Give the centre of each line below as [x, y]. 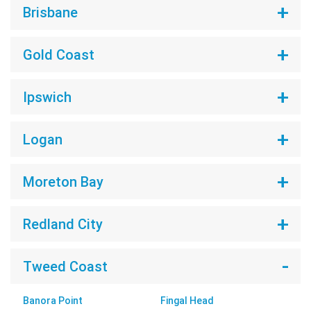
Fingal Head [187, 301]
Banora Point [52, 301]
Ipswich [47, 97]
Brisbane [50, 12]
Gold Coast [58, 54]
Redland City [62, 224]
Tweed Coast [65, 266]
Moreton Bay [63, 182]
